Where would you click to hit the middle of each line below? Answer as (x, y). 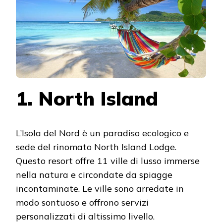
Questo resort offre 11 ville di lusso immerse (108, 161)
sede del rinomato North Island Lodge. (96, 147)
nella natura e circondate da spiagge (94, 175)
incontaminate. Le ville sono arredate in (100, 189)
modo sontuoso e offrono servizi (82, 203)
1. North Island (87, 98)
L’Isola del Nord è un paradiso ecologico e (102, 133)
